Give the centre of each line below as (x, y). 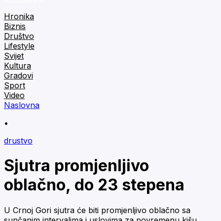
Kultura (18, 66)
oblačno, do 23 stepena (94, 185)
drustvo (18, 141)
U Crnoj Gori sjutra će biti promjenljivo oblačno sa (97, 210)
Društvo (19, 36)
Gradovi (18, 75)
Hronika (19, 16)
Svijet (14, 56)
